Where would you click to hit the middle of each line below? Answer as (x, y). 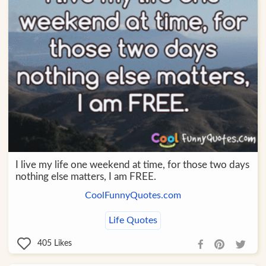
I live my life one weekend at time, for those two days (132, 164)
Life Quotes (133, 220)
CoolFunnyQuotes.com (133, 195)
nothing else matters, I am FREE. (85, 176)
